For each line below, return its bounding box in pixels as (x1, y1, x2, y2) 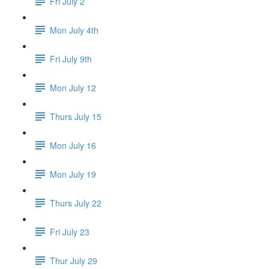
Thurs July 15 (50, 110, 101, 122)
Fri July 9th (50, 52, 92, 65)
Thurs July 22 (50, 196, 101, 209)
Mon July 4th (50, 23, 98, 36)
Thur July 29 (50, 254, 97, 267)
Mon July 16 (50, 139, 96, 151)
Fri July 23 (50, 225, 89, 238)
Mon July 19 (50, 168, 96, 180)
